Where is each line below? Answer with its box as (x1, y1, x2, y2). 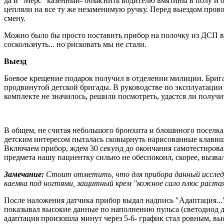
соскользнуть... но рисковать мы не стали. (4, 39, 146, 48)
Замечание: (4, 169, 46, 178)
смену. (4, 13, 25, 22)
